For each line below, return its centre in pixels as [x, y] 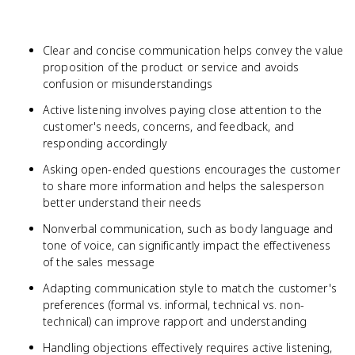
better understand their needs [122, 202]
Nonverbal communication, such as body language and [188, 229]
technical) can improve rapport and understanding [175, 321]
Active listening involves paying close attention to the [183, 110]
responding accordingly [105, 143]
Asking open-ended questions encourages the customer [191, 169]
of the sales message [99, 262]
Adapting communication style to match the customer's [190, 288]
